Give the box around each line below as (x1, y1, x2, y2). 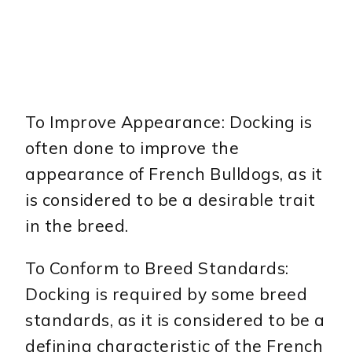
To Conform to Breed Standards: (25, 258, 289, 279)
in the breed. (25, 215, 129, 236)
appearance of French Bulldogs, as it (25, 163, 323, 185)
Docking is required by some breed (25, 284, 308, 305)
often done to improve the (25, 137, 240, 159)
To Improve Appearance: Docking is (25, 112, 313, 133)
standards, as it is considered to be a (25, 310, 325, 331)
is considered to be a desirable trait (25, 189, 316, 211)
